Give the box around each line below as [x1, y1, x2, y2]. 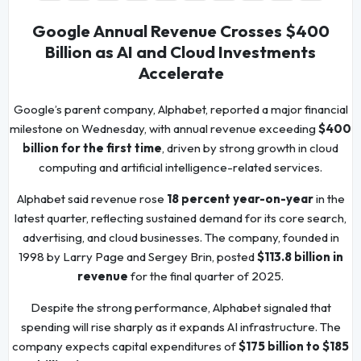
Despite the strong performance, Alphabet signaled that [30, 300, 331, 316]
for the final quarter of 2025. [128, 268, 284, 284]
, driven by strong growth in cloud [162, 140, 338, 156]
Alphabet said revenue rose [16, 191, 167, 207]
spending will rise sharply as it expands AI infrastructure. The [20, 319, 341, 335]
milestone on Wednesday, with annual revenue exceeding [10, 121, 318, 137]
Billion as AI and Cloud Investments [45, 42, 316, 63]
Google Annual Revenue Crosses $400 [31, 21, 330, 42]
